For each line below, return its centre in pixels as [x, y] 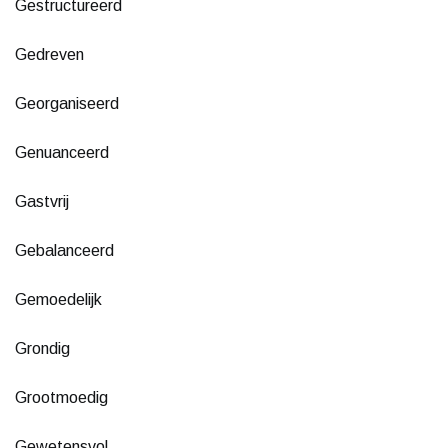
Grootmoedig [61, 397]
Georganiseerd [67, 103]
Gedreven [49, 54]
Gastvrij [42, 201]
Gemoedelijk [58, 299]
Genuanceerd [62, 152]
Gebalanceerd [64, 250]
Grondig [42, 348]
